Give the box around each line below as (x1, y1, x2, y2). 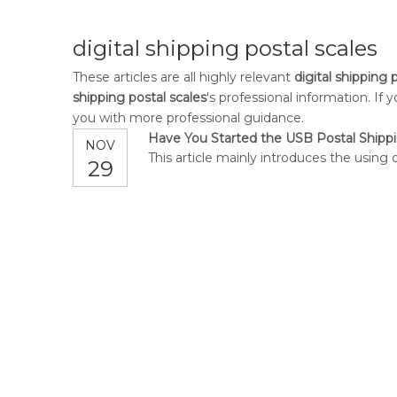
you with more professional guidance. (73, 110, 304, 127)
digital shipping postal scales (73, 35, 378, 62)
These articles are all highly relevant (73, 69, 294, 86)
